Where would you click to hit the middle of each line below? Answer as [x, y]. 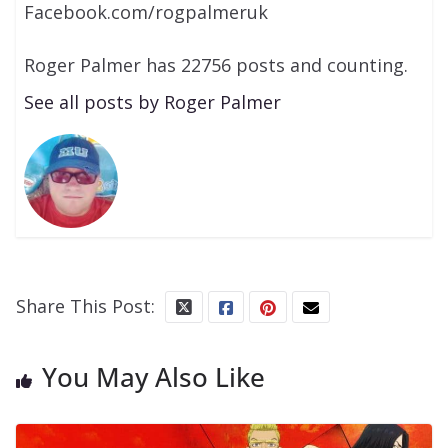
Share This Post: [85, 305]
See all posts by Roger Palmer [153, 102]
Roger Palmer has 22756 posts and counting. [216, 65]
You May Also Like [153, 376]
